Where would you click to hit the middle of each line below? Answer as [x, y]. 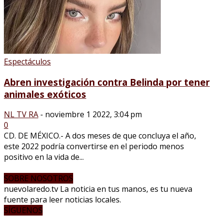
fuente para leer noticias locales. [62, 200]
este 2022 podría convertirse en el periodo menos [94, 147]
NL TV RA [21, 115]
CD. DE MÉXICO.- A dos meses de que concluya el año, [100, 136]
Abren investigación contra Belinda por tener [107, 82]
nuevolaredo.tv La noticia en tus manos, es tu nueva [98, 189]
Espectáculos [27, 61]
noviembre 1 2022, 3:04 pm [93, 115]
